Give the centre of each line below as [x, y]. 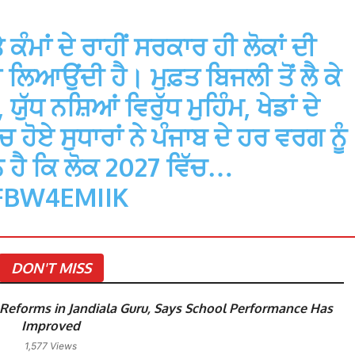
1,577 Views [51, 345]
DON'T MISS [51, 267]
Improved [51, 325]
